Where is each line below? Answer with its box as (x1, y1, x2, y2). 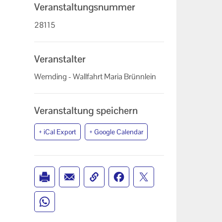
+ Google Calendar (89, 127, 143, 136)
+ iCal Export (38, 127, 76, 136)
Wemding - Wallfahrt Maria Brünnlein (34, 71, 156, 82)
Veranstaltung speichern (34, 104, 138, 117)
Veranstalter (34, 52, 86, 65)
